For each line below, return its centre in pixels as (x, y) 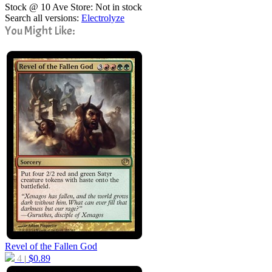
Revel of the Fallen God (51, 246)
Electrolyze (103, 18)
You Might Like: (40, 31)
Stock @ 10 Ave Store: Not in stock (73, 7)
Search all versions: (43, 18)
